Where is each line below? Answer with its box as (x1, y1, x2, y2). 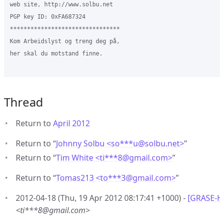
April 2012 (53, 118, 90, 129)
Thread (4, 94, 43, 110)
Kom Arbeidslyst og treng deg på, (10, 38, 120, 45)
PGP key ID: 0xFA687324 (10, 13, 85, 20)
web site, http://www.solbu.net (10, 1, 113, 8)
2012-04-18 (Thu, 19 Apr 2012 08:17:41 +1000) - (16, 192, 188, 203)
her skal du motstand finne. (10, 50, 103, 57)
